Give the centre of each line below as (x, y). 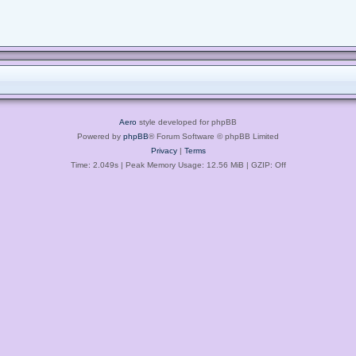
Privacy (164, 150)
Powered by (100, 136)
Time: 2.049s (94, 164)
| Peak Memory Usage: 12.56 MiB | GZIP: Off (202, 164)
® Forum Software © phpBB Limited (214, 136)
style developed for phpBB (187, 122)
